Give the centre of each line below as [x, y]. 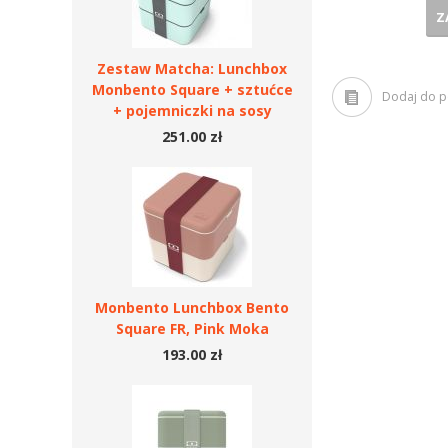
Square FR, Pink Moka [192, 328]
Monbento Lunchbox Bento [192, 307]
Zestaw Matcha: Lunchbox [192, 68]
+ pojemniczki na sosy [192, 110]
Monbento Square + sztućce [192, 89]
